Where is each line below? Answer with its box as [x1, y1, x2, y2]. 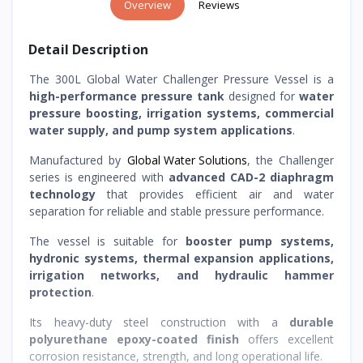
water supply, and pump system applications [29, 122, 293, 138]
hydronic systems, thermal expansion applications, [29, 250, 334, 266]
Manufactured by [29, 152, 127, 168]
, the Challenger [246, 152, 334, 168]
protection [29, 284, 92, 300]
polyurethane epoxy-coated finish [29, 331, 239, 347]
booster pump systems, [185, 233, 335, 249]
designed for [224, 88, 299, 104]
